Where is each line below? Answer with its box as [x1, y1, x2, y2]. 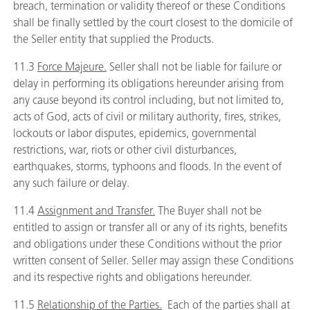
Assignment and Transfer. [37, 204, 155, 217]
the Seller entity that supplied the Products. [13, 33, 214, 46]
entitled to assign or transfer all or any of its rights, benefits [13, 221, 287, 234]
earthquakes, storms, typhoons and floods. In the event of [13, 160, 282, 173]
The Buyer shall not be [155, 204, 262, 217]
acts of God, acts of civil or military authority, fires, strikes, [13, 110, 281, 123]
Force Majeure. [37, 60, 107, 73]
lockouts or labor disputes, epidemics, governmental [13, 127, 257, 140]
